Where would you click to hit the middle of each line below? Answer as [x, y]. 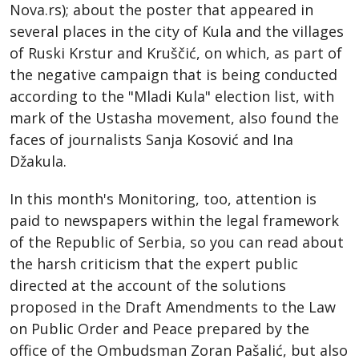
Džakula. [38, 161]
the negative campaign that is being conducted [173, 74]
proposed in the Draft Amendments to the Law [173, 307]
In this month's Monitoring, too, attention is [163, 198]
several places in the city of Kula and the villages [177, 31]
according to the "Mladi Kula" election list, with [172, 96]
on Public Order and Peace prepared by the [159, 328]
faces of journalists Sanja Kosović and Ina [151, 139]
